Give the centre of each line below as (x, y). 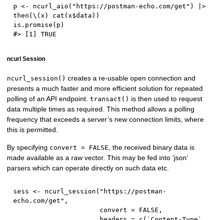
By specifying (28, 147)
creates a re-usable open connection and (131, 78)
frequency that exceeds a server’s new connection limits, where (106, 120)
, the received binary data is (152, 147)
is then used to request (166, 99)
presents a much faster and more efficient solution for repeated (105, 89)
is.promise (33, 25)
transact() (110, 99)
